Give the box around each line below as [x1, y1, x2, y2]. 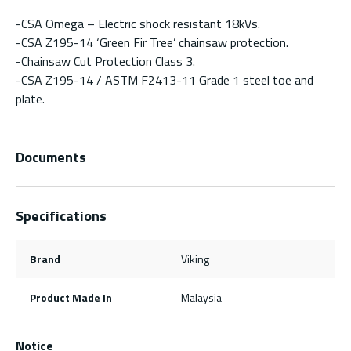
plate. [16, 89, 45, 108]
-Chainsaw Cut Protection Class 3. [16, 51, 195, 71]
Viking [181, 250, 209, 267]
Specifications [16, 204, 107, 226]
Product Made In [29, 288, 112, 306]
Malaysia [181, 288, 222, 306]
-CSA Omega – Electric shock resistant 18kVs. [16, 13, 260, 33]
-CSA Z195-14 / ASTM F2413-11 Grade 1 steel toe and [16, 70, 313, 89]
